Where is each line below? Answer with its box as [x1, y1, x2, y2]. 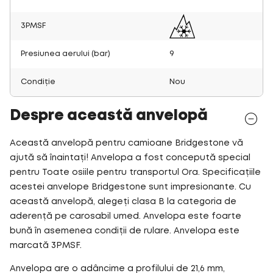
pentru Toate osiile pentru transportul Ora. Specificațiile [10, 168, 261, 176]
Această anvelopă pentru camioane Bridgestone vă [10, 139, 243, 147]
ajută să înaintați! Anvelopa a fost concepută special [10, 154, 250, 161]
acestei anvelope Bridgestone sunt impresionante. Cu [10, 183, 251, 191]
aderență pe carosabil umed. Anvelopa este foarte [10, 212, 241, 220]
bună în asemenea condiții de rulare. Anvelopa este [10, 227, 239, 235]
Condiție [21, 78, 55, 85]
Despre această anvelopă [10, 109, 208, 122]
